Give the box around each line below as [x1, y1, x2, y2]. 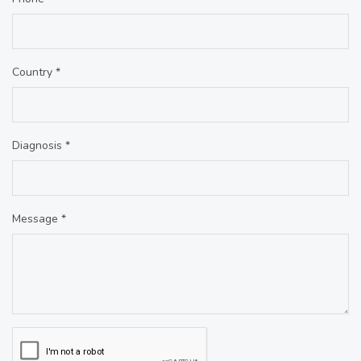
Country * [12, 64, 60, 80]
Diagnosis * [12, 137, 70, 153]
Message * [12, 210, 66, 226]
